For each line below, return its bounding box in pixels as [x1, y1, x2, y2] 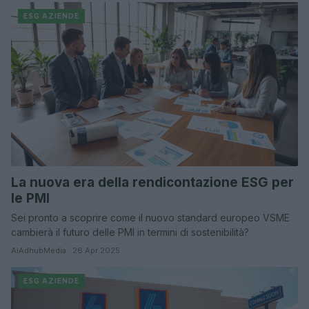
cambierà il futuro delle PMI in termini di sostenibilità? [11, 226, 249, 239]
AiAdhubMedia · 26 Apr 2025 [11, 246, 120, 256]
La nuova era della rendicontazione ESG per [11, 175, 294, 191]
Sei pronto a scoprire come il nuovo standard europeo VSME [11, 212, 290, 224]
